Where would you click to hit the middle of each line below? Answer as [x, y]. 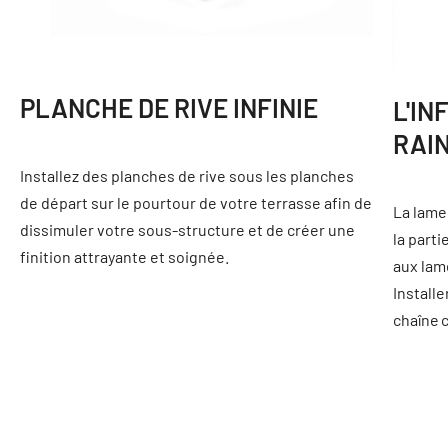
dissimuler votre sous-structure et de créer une [187, 229]
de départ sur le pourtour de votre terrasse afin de [196, 202]
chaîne [416, 320]
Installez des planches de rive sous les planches [187, 175]
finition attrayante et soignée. [124, 256]
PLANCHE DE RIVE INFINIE [169, 107]
